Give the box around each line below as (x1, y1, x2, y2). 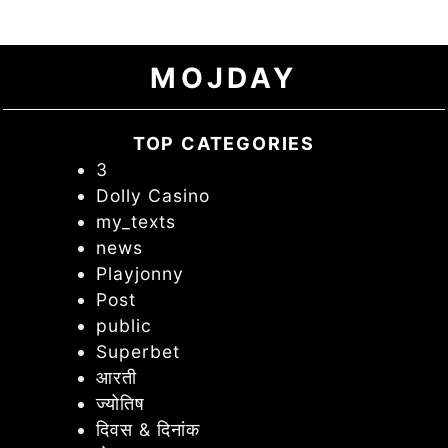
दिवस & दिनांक (95, 419, 206, 441)
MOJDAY (150, 61, 298, 96)
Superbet (95, 341, 180, 363)
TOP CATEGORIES (132, 133, 316, 155)
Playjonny (95, 263, 184, 285)
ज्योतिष (95, 393, 145, 415)
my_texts (95, 211, 176, 233)
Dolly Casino (95, 185, 210, 207)
